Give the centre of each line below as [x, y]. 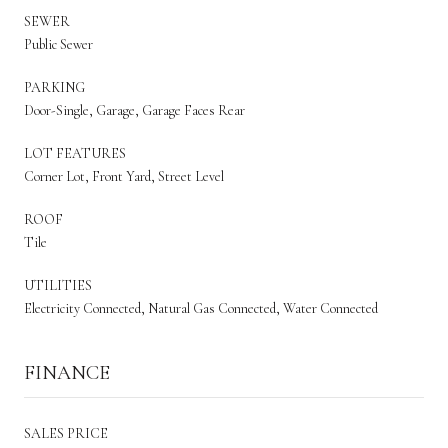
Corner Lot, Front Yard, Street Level [124, 176]
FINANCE [67, 372]
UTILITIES [58, 285]
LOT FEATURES [75, 153]
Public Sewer [58, 44]
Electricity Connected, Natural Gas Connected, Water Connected [201, 308]
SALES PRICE [66, 433]
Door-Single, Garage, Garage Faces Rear [134, 110]
